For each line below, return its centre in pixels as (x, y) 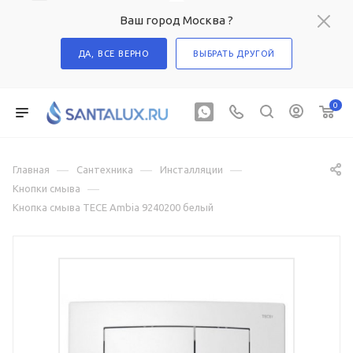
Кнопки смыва (46, 188)
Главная (31, 169)
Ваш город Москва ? (176, 20)
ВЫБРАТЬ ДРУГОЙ (234, 54)
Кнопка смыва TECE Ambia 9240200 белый (113, 207)
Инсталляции (191, 169)
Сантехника (105, 169)
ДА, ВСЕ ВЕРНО (114, 54)
